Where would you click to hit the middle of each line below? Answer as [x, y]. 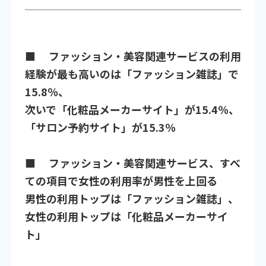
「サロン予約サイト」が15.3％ [100, 127]
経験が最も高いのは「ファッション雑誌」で [132, 74]
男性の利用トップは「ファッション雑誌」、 [132, 199]
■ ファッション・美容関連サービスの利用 [133, 56]
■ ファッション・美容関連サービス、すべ [132, 163]
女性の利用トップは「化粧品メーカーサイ [126, 216]
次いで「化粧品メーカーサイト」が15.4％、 [132, 110]
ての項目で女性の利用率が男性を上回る [121, 181]
